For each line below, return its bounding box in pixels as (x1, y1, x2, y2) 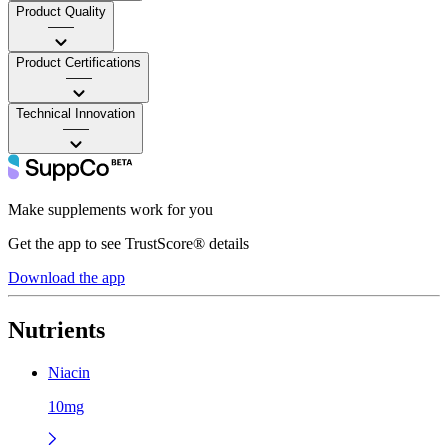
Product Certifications (16, 54, 141, 70)
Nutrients (8, 316, 105, 343)
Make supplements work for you (8, 200, 213, 218)
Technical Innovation (16, 105, 135, 121)
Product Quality (16, 3, 106, 19)
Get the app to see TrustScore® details (8, 234, 249, 252)
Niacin (48, 363, 90, 381)
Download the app (8, 268, 125, 286)
